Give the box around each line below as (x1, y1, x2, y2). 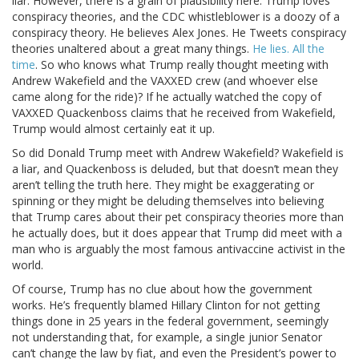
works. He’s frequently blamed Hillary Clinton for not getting (12, 297, 320, 313)
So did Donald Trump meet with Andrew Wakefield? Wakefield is (12, 145, 344, 161)
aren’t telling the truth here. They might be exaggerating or (12, 177, 314, 193)
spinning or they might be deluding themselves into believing (12, 193, 324, 209)
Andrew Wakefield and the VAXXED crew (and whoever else (12, 73, 318, 89)
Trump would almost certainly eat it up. (12, 121, 215, 137)
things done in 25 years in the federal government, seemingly (12, 313, 329, 329)
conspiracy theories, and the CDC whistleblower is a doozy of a (12, 9, 340, 25)
